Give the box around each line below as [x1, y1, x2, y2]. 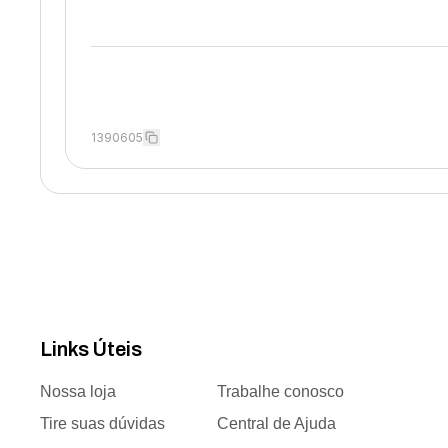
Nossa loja [40, 383, 117, 400]
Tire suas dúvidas [40, 415, 166, 432]
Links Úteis [40, 338, 143, 360]
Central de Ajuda [216, 415, 336, 432]
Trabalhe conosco [216, 383, 344, 400]
